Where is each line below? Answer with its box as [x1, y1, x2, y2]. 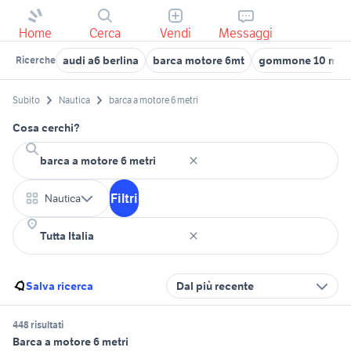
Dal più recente [176, 279, 254, 294]
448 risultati [13, 319, 63, 331]
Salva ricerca [26, 279, 93, 294]
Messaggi [219, 25, 273, 41]
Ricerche [16, 54, 56, 66]
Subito [13, 94, 40, 107]
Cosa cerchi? [13, 121, 80, 136]
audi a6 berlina [63, 53, 139, 67]
